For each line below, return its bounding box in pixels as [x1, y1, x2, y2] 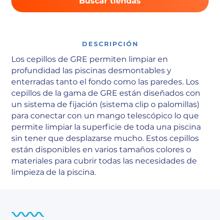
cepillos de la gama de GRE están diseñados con [11, 88, 201, 98]
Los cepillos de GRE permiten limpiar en [11, 55, 168, 64]
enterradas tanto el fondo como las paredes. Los [11, 77, 199, 87]
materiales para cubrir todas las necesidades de [11, 156, 197, 166]
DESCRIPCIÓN [82, 40, 138, 48]
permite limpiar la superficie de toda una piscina [11, 122, 201, 132]
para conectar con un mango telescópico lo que [11, 111, 199, 121]
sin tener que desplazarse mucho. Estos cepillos [11, 134, 199, 143]
